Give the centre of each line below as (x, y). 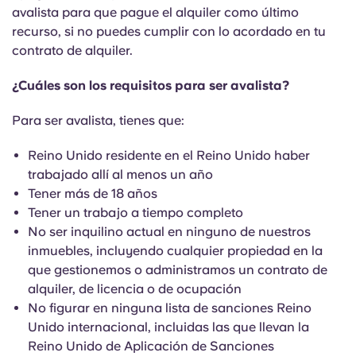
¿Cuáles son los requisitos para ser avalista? (152, 85)
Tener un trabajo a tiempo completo (135, 213)
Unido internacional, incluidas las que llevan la (168, 327)
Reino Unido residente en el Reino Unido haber (169, 155)
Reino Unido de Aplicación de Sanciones (151, 346)
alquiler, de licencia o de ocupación (135, 289)
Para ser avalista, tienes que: (98, 120)
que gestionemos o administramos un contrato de (178, 270)
